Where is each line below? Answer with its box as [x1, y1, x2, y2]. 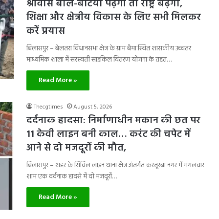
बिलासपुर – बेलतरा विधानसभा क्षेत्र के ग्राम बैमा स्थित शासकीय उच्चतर [26, 43, 191, 54]
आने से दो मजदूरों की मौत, [26, 140, 126, 156]
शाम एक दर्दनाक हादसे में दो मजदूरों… [26, 171, 117, 182]
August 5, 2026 [73, 102, 112, 112]
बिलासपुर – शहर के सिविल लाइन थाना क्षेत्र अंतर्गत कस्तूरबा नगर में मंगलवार [26, 160, 204, 171]
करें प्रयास [26, 23, 65, 39]
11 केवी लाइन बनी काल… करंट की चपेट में [26, 127, 191, 142]
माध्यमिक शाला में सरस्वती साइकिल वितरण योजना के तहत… [26, 54, 172, 66]
